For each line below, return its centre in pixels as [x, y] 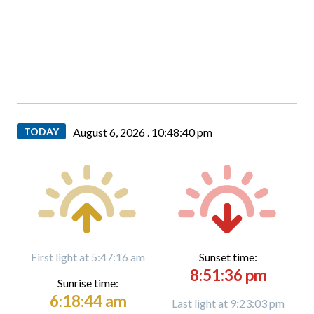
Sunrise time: [88, 283]
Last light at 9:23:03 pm [228, 303]
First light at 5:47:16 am [88, 257]
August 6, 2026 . [112, 132]
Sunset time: [228, 257]
